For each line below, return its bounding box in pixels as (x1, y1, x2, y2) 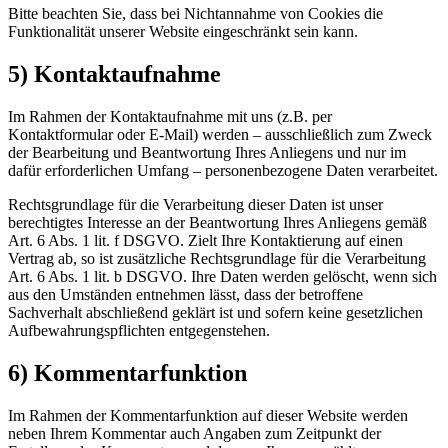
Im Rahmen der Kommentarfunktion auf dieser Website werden (8, 406, 408, 424)
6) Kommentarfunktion (8, 359, 247, 386)
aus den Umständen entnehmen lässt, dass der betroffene (8, 285, 363, 303)
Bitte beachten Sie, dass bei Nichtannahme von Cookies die (8, 5, 383, 23)
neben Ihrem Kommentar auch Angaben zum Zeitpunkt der (8, 424, 381, 442)
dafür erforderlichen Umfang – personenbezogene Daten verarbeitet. (8, 161, 438, 179)
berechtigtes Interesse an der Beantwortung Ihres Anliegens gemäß (8, 213, 427, 231)
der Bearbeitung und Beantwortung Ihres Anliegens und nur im (8, 143, 406, 161)
